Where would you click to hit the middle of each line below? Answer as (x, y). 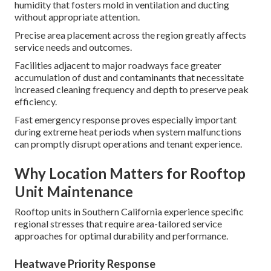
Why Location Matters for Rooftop (130, 174)
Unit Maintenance (74, 192)
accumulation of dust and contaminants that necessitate (129, 77)
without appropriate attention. (77, 17)
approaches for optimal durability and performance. (121, 236)
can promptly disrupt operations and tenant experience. (128, 144)
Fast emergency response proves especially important (126, 120)
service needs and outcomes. (73, 47)
